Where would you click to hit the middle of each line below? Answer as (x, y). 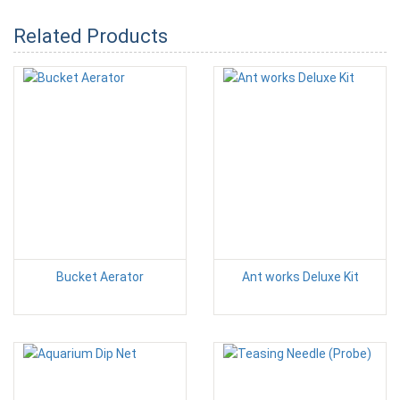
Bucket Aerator (100, 277)
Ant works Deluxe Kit (300, 277)
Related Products (91, 36)
